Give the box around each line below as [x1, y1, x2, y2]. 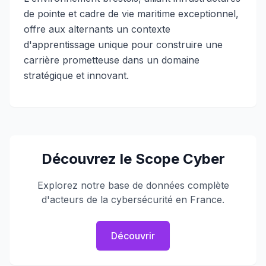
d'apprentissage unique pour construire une [24, 39, 223, 50]
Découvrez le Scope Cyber [41, 150, 225, 167]
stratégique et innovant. [24, 69, 129, 81]
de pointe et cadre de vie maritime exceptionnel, [24, 8, 239, 20]
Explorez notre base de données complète [37, 179, 229, 191]
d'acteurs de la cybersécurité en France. [42, 194, 224, 205]
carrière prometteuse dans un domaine [24, 54, 199, 66]
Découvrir [111, 230, 155, 242]
